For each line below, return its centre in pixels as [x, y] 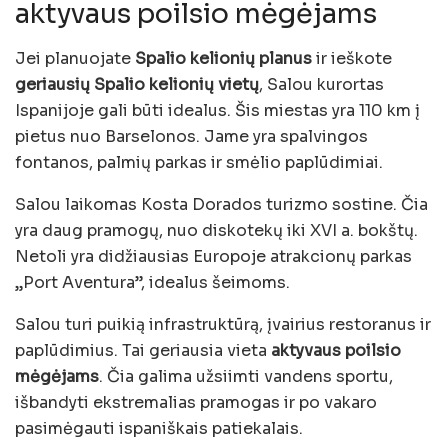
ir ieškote [352, 58]
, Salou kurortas [321, 84]
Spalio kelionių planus [223, 58]
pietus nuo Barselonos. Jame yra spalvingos [191, 136]
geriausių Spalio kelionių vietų [137, 84]
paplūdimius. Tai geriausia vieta [143, 350]
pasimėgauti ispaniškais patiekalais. [159, 428]
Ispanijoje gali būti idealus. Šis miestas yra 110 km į [217, 110]
